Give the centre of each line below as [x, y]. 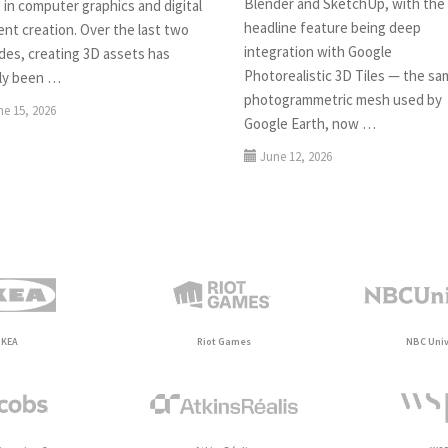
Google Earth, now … [309, 124]
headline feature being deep [332, 28]
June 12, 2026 [295, 157]
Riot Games [224, 341]
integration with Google [317, 52]
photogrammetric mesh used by [342, 100]
